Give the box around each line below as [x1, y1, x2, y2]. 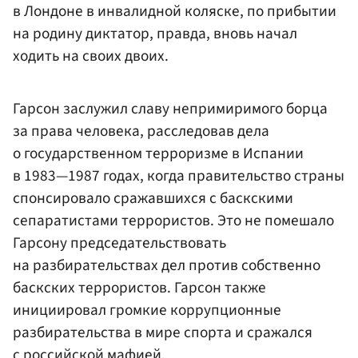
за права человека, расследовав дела [13, 120, 269, 143]
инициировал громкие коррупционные [13, 299, 281, 322]
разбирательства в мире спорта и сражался [13, 321, 312, 344]
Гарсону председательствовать [13, 232, 226, 255]
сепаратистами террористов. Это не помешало [13, 209, 334, 233]
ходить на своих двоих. [13, 45, 169, 68]
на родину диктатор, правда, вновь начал [13, 22, 297, 46]
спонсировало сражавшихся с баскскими [13, 187, 293, 210]
